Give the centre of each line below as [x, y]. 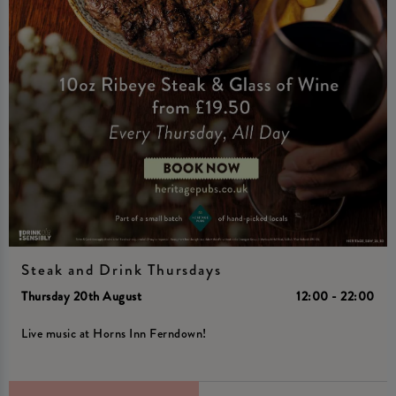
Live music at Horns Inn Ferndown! [114, 333]
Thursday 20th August [82, 296]
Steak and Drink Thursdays [122, 270]
